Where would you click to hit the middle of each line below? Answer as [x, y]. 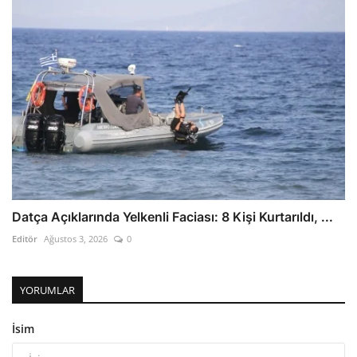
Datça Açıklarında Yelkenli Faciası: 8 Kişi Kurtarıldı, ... [173, 216]
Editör [25, 238]
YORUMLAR [47, 290]
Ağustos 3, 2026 [76, 238]
